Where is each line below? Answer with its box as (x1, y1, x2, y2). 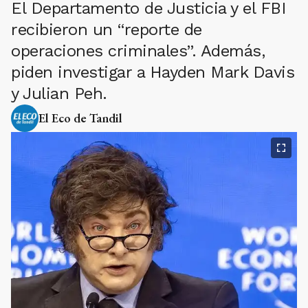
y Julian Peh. (11, 84, 107, 103)
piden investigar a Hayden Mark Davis (11, 63, 294, 82)
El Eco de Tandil (38, 110, 122, 126)
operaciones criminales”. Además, (11, 41, 265, 60)
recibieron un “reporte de (11, 20, 202, 39)
